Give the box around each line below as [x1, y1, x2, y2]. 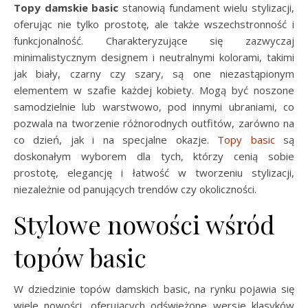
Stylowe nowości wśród [14, 208, 275, 241]
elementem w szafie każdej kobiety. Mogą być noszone [14, 83, 294, 97]
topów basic [14, 241, 146, 274]
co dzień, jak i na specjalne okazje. [14, 133, 218, 146]
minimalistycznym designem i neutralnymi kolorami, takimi [14, 50, 294, 64]
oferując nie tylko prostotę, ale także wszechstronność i [14, 17, 294, 31]
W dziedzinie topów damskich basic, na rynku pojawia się [14, 282, 294, 296]
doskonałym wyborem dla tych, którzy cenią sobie [14, 149, 294, 163]
